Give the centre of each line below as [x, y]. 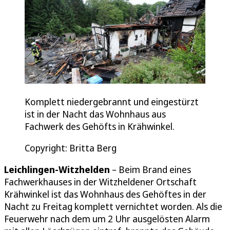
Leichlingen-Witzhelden [57, 169]
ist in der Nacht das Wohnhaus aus [95, 114]
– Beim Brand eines [150, 169]
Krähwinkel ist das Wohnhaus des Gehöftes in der [105, 194]
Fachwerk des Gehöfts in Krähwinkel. [100, 126]
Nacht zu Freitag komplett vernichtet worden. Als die [113, 206]
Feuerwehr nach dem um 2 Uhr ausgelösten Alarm [107, 218]
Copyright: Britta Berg [71, 148]
